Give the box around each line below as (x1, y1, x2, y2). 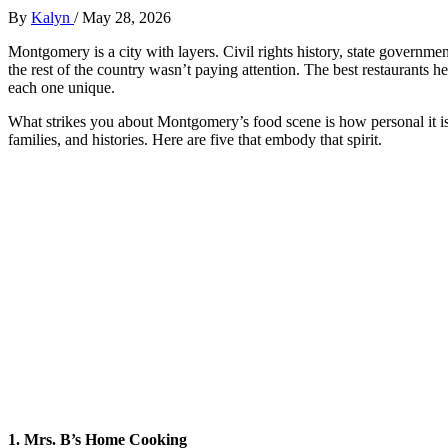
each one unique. (8, 78, 115, 96)
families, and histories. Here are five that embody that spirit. (8, 130, 382, 148)
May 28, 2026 (82, 8, 171, 26)
